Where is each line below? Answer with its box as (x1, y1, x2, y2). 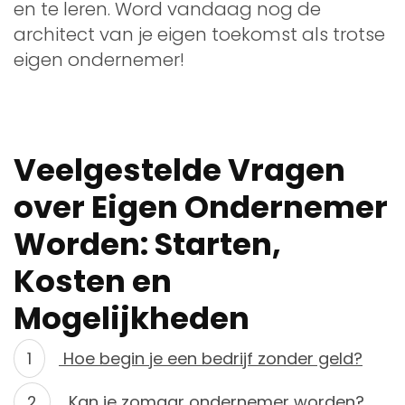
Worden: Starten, (14, 221, 281, 266)
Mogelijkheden (14, 296, 250, 340)
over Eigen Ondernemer (14, 184, 388, 229)
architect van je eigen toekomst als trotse (14, 21, 385, 47)
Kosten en (14, 259, 172, 303)
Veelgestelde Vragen (14, 147, 345, 192)
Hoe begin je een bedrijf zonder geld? (59, 346, 363, 370)
